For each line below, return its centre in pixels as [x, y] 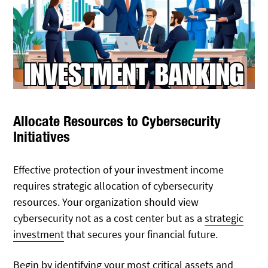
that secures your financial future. [141, 234]
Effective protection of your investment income [119, 170]
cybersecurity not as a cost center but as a [109, 218]
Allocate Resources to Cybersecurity [117, 121]
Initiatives [42, 137]
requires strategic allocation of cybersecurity [113, 186]
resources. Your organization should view [106, 202]
